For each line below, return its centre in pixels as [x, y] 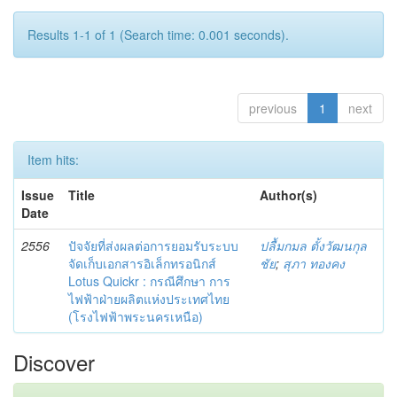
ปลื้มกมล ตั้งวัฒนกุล [313, 245]
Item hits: [53, 159]
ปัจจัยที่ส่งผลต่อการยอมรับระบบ [153, 245]
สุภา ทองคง [314, 263]
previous [273, 108]
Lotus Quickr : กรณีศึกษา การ [149, 280]
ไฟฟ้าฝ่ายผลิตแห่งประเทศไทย [149, 298]
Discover [54, 362]
